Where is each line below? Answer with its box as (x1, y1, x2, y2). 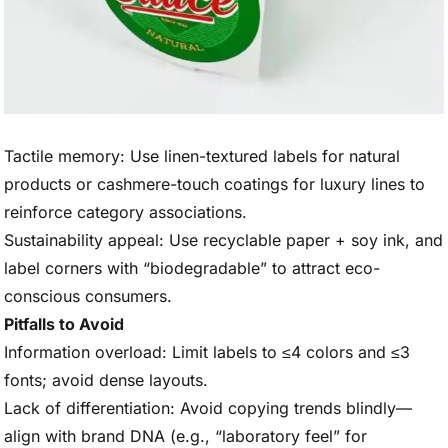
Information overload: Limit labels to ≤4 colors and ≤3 (4, 342, 410, 362)
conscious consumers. (4, 286, 172, 306)
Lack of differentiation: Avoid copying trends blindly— (4, 398, 412, 418)
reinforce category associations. (4, 202, 247, 222)
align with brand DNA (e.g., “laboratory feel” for (4, 426, 367, 446)
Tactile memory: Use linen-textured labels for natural (4, 146, 400, 166)
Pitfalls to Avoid (4, 314, 124, 334)
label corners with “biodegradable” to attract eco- (4, 258, 380, 278)
